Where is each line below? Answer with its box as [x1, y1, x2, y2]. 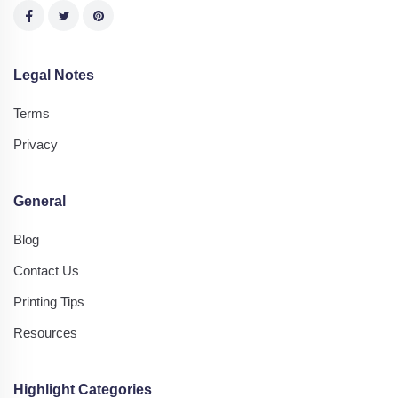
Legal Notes [13, 67, 94, 83]
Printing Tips [13, 293, 84, 309]
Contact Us [13, 262, 79, 278]
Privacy [13, 136, 58, 152]
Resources [13, 324, 77, 340]
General [13, 193, 66, 209]
